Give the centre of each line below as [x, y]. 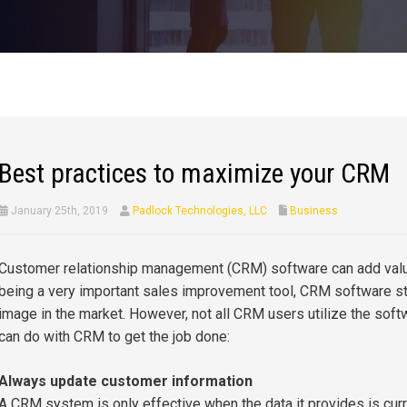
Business [313, 211]
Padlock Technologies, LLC [199, 211]
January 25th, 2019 [58, 211]
